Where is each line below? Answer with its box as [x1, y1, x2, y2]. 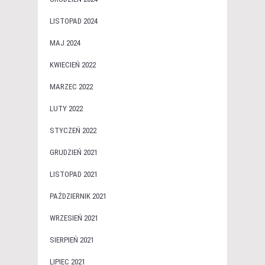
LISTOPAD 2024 [50, 16, 98, 25]
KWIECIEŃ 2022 [50, 60, 96, 69]
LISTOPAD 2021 [50, 169, 98, 179]
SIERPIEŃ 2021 [50, 235, 94, 244]
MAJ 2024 [50, 38, 80, 47]
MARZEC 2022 [50, 82, 93, 91]
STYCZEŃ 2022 [50, 125, 96, 135]
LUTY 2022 [50, 104, 83, 113]
